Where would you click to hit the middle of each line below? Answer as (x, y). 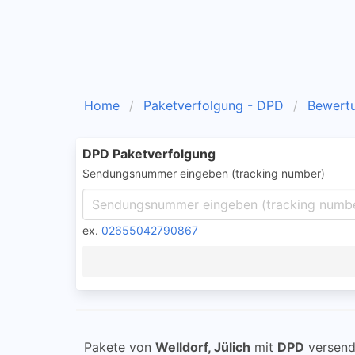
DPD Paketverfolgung (149, 154)
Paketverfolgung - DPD (214, 105)
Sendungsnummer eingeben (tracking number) (204, 173)
